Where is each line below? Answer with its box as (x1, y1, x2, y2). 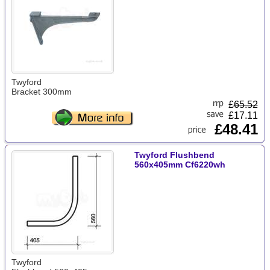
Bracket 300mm (11, 87, 72, 96)
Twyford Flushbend (134, 150, 215, 160)
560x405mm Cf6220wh (134, 160, 225, 169)
